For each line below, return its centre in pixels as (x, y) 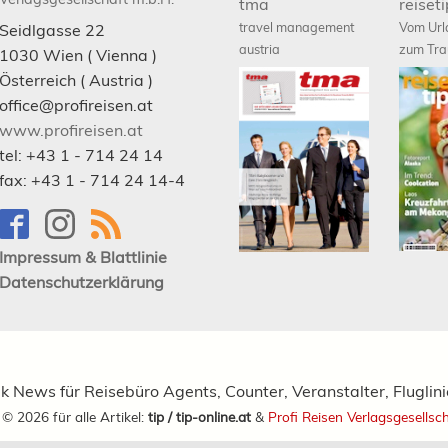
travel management (296, 27)
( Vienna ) (120, 55)
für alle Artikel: (98, 417)
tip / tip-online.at (199, 417)
